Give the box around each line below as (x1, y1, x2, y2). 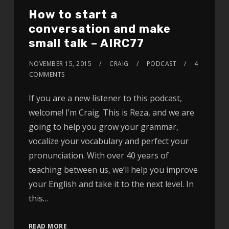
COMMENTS (29, 70, 65, 79)
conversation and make (28, 21, 171, 36)
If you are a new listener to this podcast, (28, 92, 182, 104)
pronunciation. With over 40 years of (28, 149, 169, 161)
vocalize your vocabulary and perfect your (28, 135, 189, 147)
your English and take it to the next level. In (28, 178, 194, 190)
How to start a (28, 7, 118, 21)
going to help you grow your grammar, (28, 121, 178, 132)
